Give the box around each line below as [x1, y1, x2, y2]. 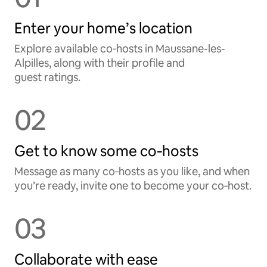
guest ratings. [14, 70, 80, 84]
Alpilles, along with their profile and [14, 56, 185, 70]
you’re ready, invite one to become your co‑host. [14, 179, 252, 193]
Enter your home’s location [14, 19, 193, 38]
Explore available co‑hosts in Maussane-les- [14, 42, 225, 55]
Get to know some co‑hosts [14, 142, 198, 160]
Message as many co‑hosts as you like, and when [14, 164, 250, 178]
